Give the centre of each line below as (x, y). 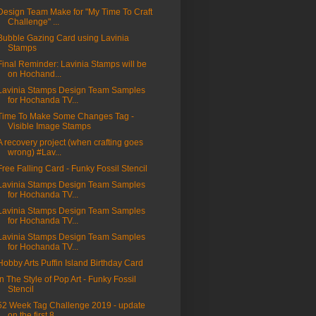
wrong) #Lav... (34, 153)
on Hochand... (34, 74)
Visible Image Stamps (49, 127)
